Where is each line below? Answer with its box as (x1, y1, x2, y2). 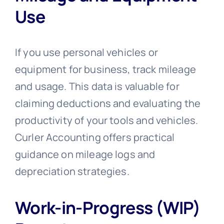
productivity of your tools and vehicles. (14, 113, 198, 127)
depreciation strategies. (14, 164, 129, 178)
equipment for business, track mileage (14, 62, 196, 76)
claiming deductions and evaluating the (14, 96, 201, 110)
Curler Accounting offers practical (14, 130, 175, 144)
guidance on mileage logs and (14, 147, 155, 161)
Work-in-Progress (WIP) (14, 196, 200, 219)
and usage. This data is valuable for (14, 79, 179, 93)
